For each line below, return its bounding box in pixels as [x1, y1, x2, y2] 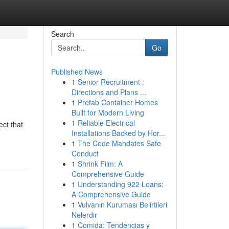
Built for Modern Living [71, 107, 144, 118]
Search [51, 29, 74, 39]
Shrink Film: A [77, 158, 123, 169]
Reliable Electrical [77, 118, 135, 128]
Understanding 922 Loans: [77, 179, 164, 189]
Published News [51, 66, 103, 77]
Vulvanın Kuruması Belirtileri [77, 199, 167, 210]
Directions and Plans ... [71, 87, 146, 97]
